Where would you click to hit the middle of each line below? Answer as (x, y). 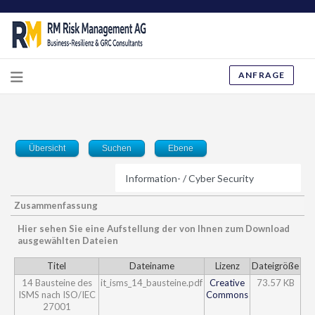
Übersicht (47, 148)
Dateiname (152, 265)
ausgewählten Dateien (68, 240)
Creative (227, 282)
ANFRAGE (262, 75)
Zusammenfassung (56, 205)
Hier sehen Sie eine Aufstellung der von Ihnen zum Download (154, 228)
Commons (227, 294)
